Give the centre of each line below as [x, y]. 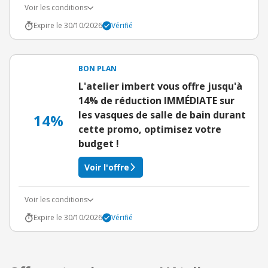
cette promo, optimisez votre [150, 129]
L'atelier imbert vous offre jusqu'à [160, 86]
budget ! [99, 144]
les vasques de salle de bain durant [162, 115]
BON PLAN [98, 68]
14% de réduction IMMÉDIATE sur [156, 100]
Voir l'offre [107, 167]
